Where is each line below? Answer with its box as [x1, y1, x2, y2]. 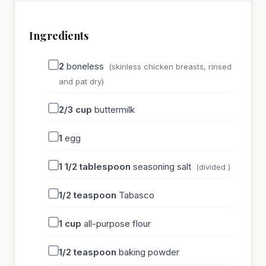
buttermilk [94, 104, 135, 116]
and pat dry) [59, 77, 104, 87]
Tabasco [119, 189, 154, 201]
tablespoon [80, 161, 131, 173]
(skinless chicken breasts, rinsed [109, 62, 232, 72]
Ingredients [29, 28, 88, 43]
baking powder [119, 246, 179, 258]
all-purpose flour [84, 218, 151, 230]
